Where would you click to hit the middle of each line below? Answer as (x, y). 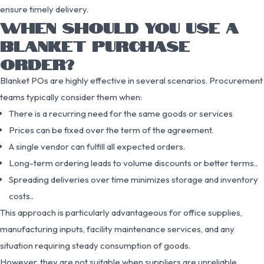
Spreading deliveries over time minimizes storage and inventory (133, 179)
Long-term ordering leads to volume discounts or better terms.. (133, 163)
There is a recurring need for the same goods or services (121, 113)
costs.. (21, 196)
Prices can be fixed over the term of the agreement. (111, 130)
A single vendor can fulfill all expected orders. (97, 146)
